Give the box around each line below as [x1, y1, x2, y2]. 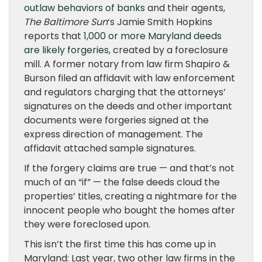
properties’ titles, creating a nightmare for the [24, 189, 237, 203]
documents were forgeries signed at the [24, 113, 209, 127]
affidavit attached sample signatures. [24, 142, 196, 155]
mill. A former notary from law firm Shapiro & [24, 57, 230, 71]
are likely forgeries [24, 43, 109, 57]
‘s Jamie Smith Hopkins [108, 15, 212, 29]
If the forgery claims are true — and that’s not [24, 161, 235, 175]
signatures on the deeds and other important [24, 99, 232, 113]
